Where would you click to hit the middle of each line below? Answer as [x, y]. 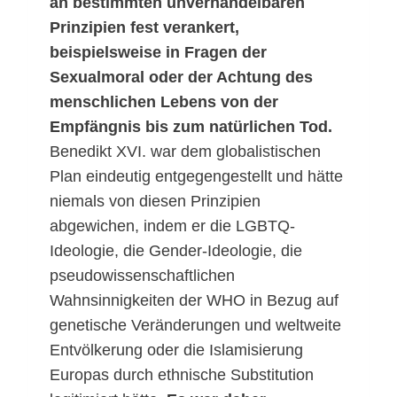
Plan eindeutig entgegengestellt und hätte [196, 177]
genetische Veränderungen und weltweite [195, 326]
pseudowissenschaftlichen [142, 276]
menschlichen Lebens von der [164, 102]
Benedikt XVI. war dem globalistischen [185, 152]
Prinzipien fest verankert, [144, 28]
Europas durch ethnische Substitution [182, 375]
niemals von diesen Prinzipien [155, 202]
